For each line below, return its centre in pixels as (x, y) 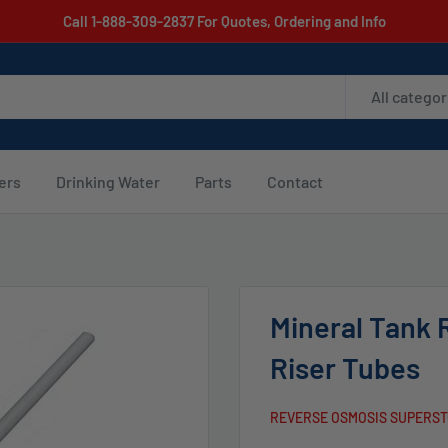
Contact (295, 181)
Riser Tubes (345, 367)
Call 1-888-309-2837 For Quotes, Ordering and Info (224, 21)
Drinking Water (108, 181)
